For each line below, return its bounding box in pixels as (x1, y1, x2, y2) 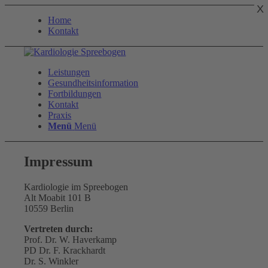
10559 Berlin (24, 203, 74, 214)
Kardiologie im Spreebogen (24, 181, 129, 192)
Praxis (48, 110, 72, 120)
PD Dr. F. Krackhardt (24, 245, 106, 255)
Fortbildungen (48, 89, 102, 99)
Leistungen (48, 67, 90, 77)
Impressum (24, 153, 93, 169)
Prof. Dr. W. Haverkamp (24, 234, 117, 245)
